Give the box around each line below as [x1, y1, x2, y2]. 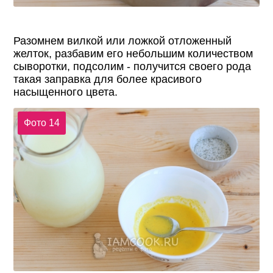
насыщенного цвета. [13, 85, 118, 98]
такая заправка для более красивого [13, 73, 202, 85]
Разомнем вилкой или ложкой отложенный [13, 34, 232, 47]
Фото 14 [23, 118, 60, 129]
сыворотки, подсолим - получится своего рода [13, 60, 252, 73]
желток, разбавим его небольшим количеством [13, 47, 253, 60]
